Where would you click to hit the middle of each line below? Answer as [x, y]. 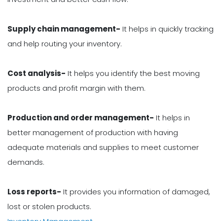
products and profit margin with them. [76, 88]
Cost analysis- [37, 74]
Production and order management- [81, 118]
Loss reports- [34, 192]
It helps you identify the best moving [133, 74]
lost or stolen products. [49, 207]
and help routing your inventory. [65, 44]
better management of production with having [93, 133]
